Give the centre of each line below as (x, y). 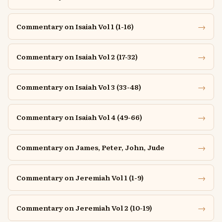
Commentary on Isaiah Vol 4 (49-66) (79, 117)
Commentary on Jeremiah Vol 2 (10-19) (84, 208)
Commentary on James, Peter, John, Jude (90, 147)
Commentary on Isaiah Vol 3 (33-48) (79, 87)
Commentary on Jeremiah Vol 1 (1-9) (80, 177)
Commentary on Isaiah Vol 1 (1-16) (75, 26)
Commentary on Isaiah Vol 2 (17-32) (77, 56)
